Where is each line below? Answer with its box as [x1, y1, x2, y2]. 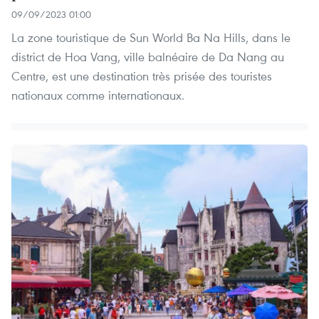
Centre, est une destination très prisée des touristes [11, 68, 272, 85]
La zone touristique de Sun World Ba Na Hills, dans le [11, 29, 291, 46]
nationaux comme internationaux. [11, 87, 184, 104]
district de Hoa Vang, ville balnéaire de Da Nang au [11, 48, 284, 66]
